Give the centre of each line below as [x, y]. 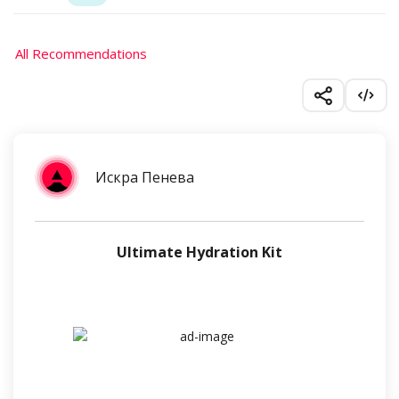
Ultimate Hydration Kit [199, 252]
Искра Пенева [145, 177]
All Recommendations [81, 53]
